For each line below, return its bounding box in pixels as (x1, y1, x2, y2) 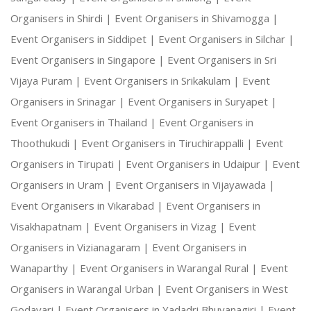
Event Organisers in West (165, 282, 288, 296)
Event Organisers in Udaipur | (126, 157, 272, 171)
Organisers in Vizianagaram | (10, 240, 152, 255)
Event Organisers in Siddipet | (10, 32, 158, 47)
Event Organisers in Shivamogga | (115, 11, 278, 26)
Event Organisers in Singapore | (10, 53, 167, 67)
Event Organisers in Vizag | (94, 219, 228, 234)
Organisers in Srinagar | (10, 94, 128, 109)
